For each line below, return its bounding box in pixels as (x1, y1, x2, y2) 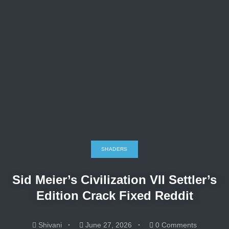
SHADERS (101, 146, 128, 152)
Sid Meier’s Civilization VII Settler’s (12, 173, 217, 187)
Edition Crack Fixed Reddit (36, 189, 193, 202)
